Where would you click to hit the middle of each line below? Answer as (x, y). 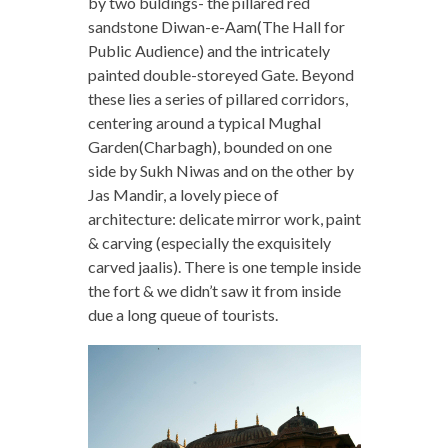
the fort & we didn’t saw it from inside (214, 290)
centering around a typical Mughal (204, 122)
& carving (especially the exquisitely (209, 242)
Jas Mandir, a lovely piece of (183, 194)
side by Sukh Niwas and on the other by (220, 170)
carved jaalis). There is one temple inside (224, 266)
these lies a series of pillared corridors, (217, 98)
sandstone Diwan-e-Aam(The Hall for (216, 26)
